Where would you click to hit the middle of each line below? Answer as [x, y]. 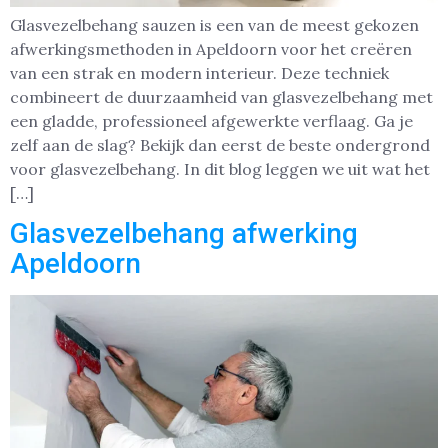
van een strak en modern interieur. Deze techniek [199, 72]
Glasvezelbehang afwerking [184, 234]
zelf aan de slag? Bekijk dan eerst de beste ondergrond [220, 144]
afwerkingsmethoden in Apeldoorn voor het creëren [211, 48]
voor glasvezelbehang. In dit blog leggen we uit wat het [220, 168]
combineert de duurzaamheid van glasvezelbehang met [221, 96]
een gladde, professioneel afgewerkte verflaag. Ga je [211, 120]
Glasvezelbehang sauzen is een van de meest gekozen [214, 24]
